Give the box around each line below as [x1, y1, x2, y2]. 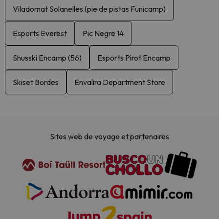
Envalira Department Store [74, 77, 165, 87]
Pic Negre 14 [83, 28, 124, 38]
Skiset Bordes [13, 77, 59, 87]
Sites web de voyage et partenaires [50, 131, 169, 142]
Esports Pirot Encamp [97, 52, 171, 63]
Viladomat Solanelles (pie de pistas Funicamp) [13, 3, 166, 14]
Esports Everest [13, 28, 67, 38]
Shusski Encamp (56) [13, 52, 82, 63]
